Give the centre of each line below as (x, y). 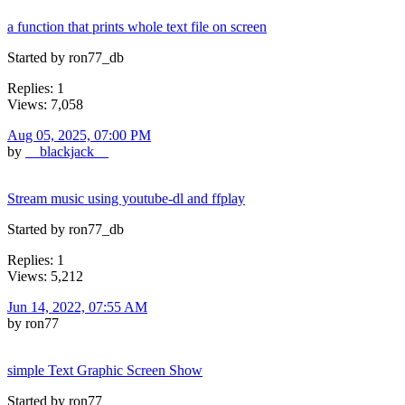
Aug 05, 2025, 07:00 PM (79, 135)
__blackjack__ (67, 151)
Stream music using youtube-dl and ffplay (126, 198)
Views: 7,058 (45, 104)
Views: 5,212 (45, 276)
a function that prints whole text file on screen (137, 26)
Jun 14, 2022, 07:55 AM (77, 306)
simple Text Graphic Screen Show (105, 370)
